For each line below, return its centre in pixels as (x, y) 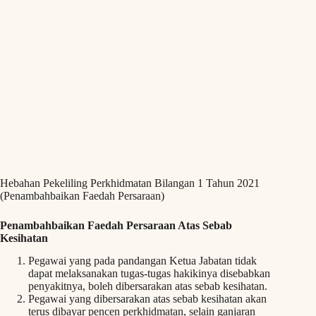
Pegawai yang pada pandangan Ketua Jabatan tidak (142, 261)
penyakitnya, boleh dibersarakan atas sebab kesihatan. (148, 286)
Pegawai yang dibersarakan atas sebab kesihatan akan (147, 299)
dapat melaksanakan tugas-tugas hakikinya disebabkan (149, 274)
